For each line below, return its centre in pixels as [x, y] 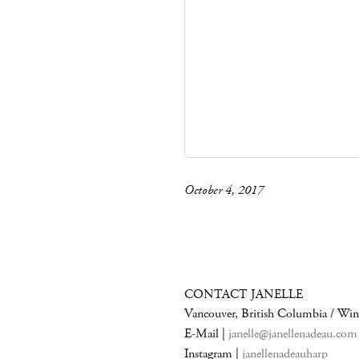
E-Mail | [206, 334]
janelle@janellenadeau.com [293, 334]
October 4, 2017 [224, 190]
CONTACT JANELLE [244, 294]
